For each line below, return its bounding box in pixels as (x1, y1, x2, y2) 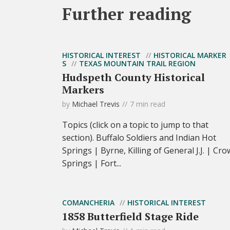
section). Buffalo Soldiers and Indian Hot (62, 132, 216, 144)
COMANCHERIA (62, 198, 114, 208)
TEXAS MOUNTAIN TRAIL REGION (79, 59, 196, 69)
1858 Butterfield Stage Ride (62, 209, 199, 224)
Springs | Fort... (62, 158, 121, 169)
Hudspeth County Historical (62, 70, 205, 85)
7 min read (130, 99, 165, 109)
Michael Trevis (72, 99, 120, 109)
